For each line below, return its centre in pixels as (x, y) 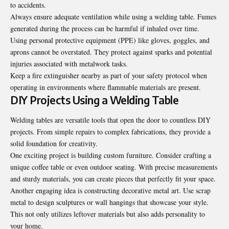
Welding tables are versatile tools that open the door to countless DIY (110, 120)
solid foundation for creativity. (54, 144)
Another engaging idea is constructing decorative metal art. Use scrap (110, 191)
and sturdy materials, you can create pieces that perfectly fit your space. (113, 179)
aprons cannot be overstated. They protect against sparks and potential (111, 52)
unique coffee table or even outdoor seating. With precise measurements (114, 167)
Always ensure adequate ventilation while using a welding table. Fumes (113, 16)
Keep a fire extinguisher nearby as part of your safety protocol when (109, 75)
